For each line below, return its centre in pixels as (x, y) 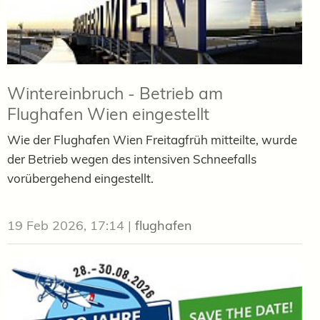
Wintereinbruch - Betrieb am (115, 93)
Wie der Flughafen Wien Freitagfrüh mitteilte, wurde (152, 139)
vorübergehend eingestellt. (80, 178)
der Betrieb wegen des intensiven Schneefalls (132, 159)
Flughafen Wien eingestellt (108, 114)
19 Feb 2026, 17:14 (66, 225)
